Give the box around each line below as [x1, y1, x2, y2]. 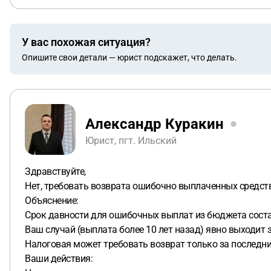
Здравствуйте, [25, 166, 86, 177]
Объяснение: [25, 195, 79, 206]
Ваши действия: [25, 253, 93, 264]
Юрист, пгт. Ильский [85, 134, 177, 146]
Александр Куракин [85, 115, 224, 132]
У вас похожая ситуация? [22, 35, 151, 48]
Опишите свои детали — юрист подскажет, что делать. [22, 52, 237, 62]
